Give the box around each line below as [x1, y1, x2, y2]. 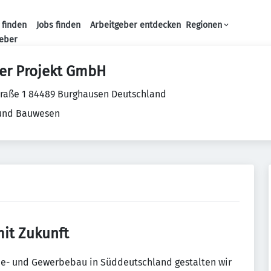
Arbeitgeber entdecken [90, 20, 181, 30]
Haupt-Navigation [120, 32, 199, 44]
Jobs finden [36, 20, 80, 30]
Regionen [185, 20, 222, 30]
